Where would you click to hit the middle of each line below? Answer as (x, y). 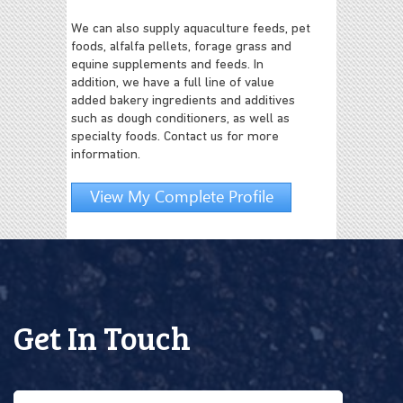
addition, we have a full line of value (173, 83)
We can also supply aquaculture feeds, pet (191, 29)
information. (106, 155)
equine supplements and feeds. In (167, 65)
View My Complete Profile (181, 195)
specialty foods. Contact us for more (175, 137)
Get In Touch (102, 336)
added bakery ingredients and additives (183, 101)
